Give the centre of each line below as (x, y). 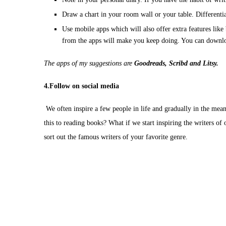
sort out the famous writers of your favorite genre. (117, 137)
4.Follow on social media (81, 86)
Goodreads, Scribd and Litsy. (176, 63)
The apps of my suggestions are (89, 63)
